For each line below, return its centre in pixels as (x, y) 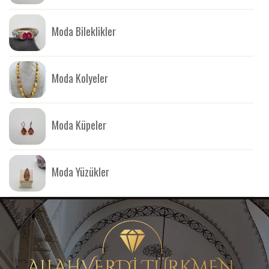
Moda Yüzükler (80, 171)
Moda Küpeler (79, 125)
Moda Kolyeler (80, 78)
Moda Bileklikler (84, 31)
